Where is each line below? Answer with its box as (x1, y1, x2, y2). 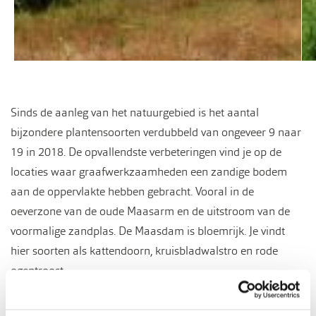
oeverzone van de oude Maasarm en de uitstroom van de (11, 204, 290, 219)
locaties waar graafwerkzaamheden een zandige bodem (11, 164, 287, 179)
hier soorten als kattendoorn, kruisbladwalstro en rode (11, 243, 278, 258)
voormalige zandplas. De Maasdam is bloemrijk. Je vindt (11, 224, 285, 238)
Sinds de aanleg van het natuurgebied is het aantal (11, 105, 259, 120)
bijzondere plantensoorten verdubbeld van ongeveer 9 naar (11, 125, 301, 140)
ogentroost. (11, 263, 66, 278)
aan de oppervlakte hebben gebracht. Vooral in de (11, 184, 254, 199)
